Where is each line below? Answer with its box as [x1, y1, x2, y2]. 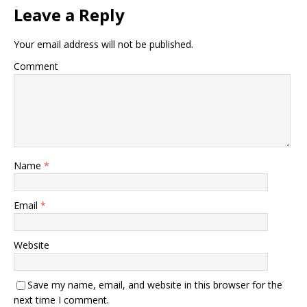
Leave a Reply [14, 3, 125, 26]
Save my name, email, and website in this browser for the [27, 278, 282, 291]
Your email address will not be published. [14, 37, 193, 51]
